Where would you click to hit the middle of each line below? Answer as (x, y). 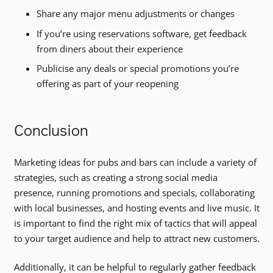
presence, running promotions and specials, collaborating (134, 192)
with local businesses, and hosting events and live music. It (136, 207)
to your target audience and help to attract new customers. (136, 238)
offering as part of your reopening (108, 84)
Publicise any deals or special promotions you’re (138, 69)
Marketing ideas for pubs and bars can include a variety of (135, 162)
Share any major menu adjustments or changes (136, 14)
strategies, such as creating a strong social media (115, 177)
